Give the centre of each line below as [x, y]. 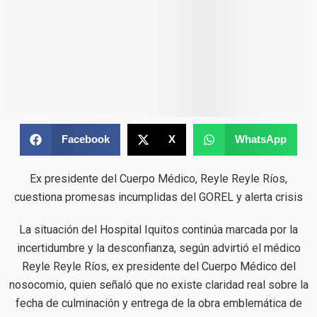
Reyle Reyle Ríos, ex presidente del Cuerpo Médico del [158, 266]
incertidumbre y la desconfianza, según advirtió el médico [158, 248]
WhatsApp [260, 139]
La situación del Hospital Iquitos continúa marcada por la [158, 229]
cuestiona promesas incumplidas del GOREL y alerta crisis [158, 197]
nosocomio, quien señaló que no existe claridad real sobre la [158, 284]
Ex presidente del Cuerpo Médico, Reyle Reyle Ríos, [158, 178]
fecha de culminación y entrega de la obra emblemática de [158, 303]
